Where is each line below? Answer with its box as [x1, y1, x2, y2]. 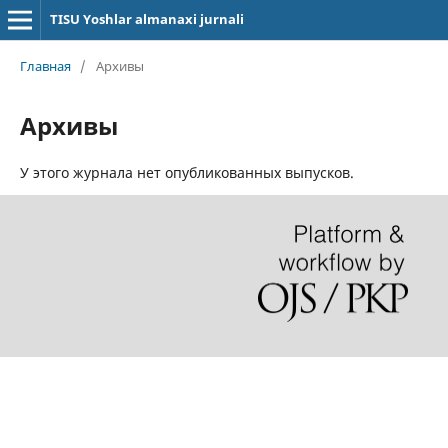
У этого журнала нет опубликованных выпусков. [19, 162, 354, 182]
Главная [19, 56, 71, 75]
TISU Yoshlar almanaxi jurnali [49, 10, 244, 28]
